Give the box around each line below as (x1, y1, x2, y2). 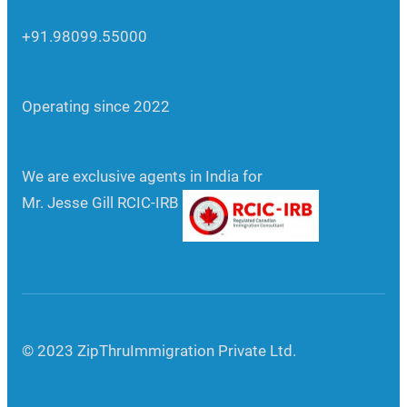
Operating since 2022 (21, 97, 170, 116)
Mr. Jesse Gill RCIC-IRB (21, 194, 183, 213)
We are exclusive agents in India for (21, 167, 263, 186)
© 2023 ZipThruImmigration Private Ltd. (21, 342, 296, 361)
